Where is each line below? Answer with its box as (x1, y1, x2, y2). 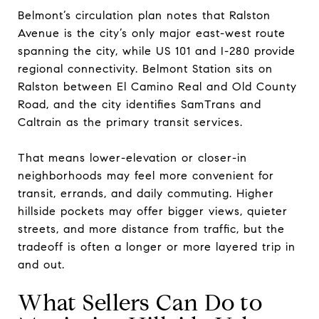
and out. (18, 257, 65, 271)
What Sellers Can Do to (18, 288, 263, 317)
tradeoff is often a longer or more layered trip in (18, 239, 296, 253)
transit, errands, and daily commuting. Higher (18, 186, 274, 200)
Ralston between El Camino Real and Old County (18, 79, 297, 93)
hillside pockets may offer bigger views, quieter (18, 204, 288, 218)
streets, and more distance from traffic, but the (18, 221, 285, 236)
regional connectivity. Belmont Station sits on (18, 61, 273, 75)
